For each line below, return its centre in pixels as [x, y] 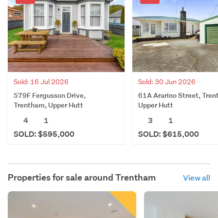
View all [197, 177]
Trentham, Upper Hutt [48, 105]
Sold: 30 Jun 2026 [167, 82]
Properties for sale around [62, 177]
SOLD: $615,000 [169, 134]
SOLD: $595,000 [44, 134]
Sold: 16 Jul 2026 [41, 82]
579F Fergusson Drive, [50, 95]
